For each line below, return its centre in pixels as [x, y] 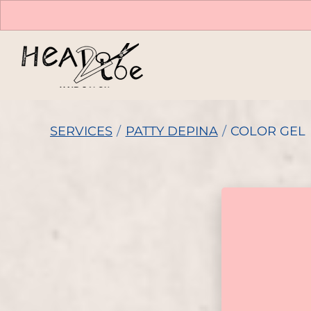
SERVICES [81, 131]
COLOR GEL [268, 131]
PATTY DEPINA [171, 131]
